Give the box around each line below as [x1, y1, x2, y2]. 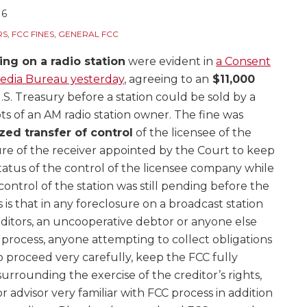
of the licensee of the [133, 126, 251, 139]
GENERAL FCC [58, 29, 119, 39]
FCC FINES [12, 29, 54, 39]
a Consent [216, 55, 271, 68]
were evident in [125, 55, 216, 68]
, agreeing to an [124, 73, 209, 86]
